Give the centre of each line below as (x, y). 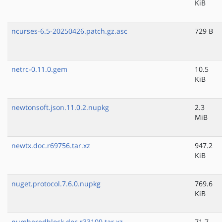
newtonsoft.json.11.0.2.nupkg (60, 108)
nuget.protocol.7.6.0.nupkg (56, 184)
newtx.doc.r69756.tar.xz (51, 146)
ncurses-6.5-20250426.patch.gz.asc (69, 31)
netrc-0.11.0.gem (39, 69)
